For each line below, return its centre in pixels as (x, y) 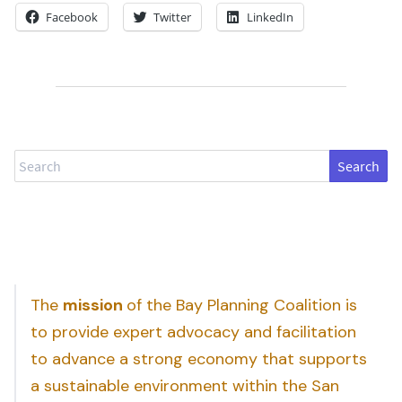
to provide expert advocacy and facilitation (193, 332)
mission (95, 305)
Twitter (172, 17)
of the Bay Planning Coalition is (242, 305)
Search (35, 160)
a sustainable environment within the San (185, 385)
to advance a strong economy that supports (199, 358)
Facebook (72, 17)
